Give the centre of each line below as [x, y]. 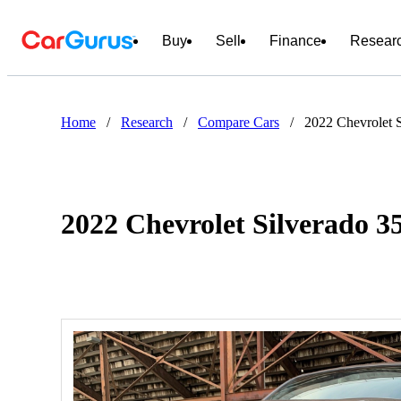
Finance [295, 41]
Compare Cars [239, 122]
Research [147, 122]
